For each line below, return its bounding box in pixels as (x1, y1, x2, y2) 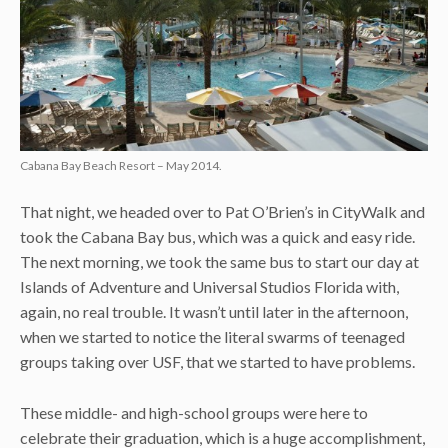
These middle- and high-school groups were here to (20, 402, 368, 422)
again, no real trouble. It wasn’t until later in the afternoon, (20, 302, 408, 322)
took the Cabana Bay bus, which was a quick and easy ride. (20, 227, 415, 247)
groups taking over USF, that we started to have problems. (20, 352, 415, 372)
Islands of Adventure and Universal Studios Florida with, (20, 277, 399, 297)
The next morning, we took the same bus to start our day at (20, 252, 419, 272)
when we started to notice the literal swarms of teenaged (20, 327, 405, 347)
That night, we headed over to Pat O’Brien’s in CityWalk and (20, 202, 425, 222)
